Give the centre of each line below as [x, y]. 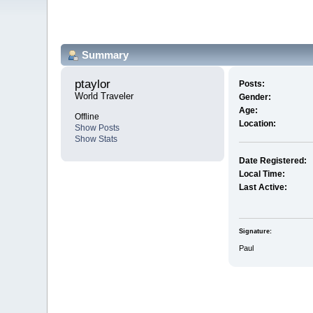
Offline [87, 117]
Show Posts [97, 128]
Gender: [255, 97]
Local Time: [262, 174]
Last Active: [263, 188]
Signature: [255, 231]
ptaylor [95, 85]
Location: [257, 124]
